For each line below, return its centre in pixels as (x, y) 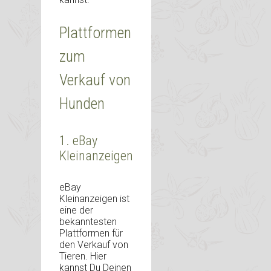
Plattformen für (91, 233)
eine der (76, 210)
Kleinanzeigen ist (94, 198)
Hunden (82, 104)
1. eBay (78, 141)
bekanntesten (88, 221)
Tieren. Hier (83, 256)
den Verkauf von (94, 244)
